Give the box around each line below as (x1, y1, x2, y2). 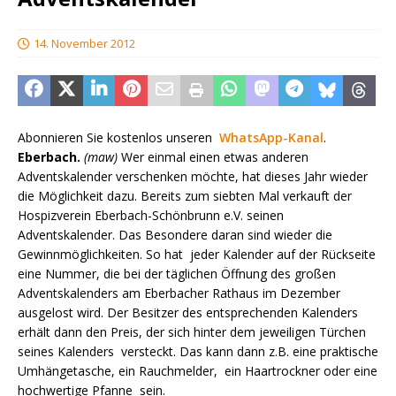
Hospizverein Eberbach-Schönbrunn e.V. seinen (18, 207, 284, 225)
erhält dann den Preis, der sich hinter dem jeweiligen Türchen (18, 324, 366, 341)
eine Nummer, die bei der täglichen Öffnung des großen (18, 265, 336, 283)
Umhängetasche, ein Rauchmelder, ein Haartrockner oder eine (18, 362, 377, 380)
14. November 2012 (34, 35, 135, 52)
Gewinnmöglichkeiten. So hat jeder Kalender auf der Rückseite (18, 246, 376, 263)
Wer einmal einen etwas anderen (121, 148, 308, 166)
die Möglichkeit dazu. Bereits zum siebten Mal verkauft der (18, 187, 352, 205)
